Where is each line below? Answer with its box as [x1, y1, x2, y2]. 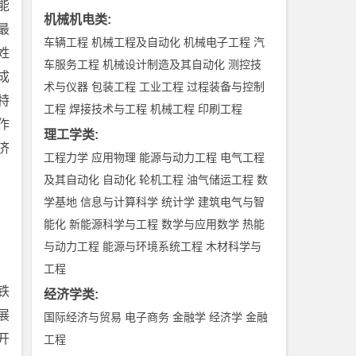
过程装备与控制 [187, 80, 265, 93]
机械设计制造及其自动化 [103, 58, 226, 71]
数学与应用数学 [161, 218, 240, 230]
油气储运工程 [187, 173, 254, 186]
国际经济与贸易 [44, 311, 122, 323]
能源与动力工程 [139, 151, 218, 164]
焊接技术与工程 [69, 103, 148, 115]
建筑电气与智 [198, 195, 265, 208]
